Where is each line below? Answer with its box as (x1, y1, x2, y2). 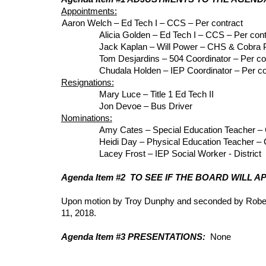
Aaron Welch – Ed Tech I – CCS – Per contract (62, 18, 243, 28)
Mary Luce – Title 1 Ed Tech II (99, 90, 214, 99)
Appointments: (61, 7, 117, 16)
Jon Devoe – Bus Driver (99, 102, 192, 111)
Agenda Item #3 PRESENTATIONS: (61, 232, 210, 242)
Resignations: (61, 78, 114, 87)
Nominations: (61, 113, 112, 123)
